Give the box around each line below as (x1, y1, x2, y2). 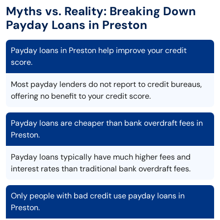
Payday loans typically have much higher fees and (11, 152, 191, 163)
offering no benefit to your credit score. (11, 91, 151, 102)
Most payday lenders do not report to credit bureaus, (11, 79, 202, 90)
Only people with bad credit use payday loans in (11, 191, 185, 201)
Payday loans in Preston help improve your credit (11, 45, 187, 56)
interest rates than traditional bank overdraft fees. (11, 164, 191, 174)
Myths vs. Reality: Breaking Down (6, 3, 196, 19)
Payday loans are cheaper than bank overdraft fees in (11, 118, 203, 129)
